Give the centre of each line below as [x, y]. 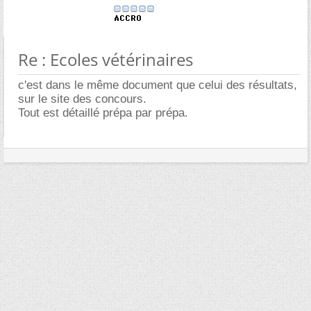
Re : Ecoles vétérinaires [106, 59]
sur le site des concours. [82, 99]
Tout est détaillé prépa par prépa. [103, 113]
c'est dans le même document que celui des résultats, [158, 85]
